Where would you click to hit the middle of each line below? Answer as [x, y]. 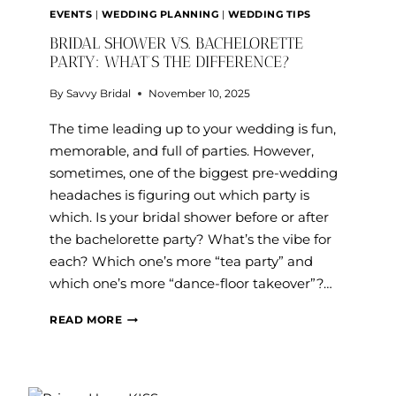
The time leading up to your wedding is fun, [193, 129]
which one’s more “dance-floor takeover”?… [191, 283]
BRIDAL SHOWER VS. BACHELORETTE [176, 43]
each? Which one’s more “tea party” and [181, 261]
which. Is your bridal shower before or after [189, 217]
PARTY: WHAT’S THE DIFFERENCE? [170, 62]
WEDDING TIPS [270, 14]
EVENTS [71, 14]
